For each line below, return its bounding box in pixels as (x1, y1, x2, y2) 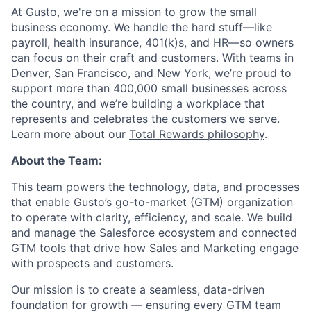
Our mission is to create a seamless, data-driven (11, 283, 264, 296)
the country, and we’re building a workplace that (11, 96, 265, 110)
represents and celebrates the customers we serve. (11, 112, 280, 126)
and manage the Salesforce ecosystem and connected (11, 226, 297, 239)
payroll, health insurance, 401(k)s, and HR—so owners (11, 35, 294, 49)
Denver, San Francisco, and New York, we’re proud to (11, 66, 292, 80)
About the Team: (11, 153, 102, 167)
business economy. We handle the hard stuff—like (11, 20, 272, 34)
